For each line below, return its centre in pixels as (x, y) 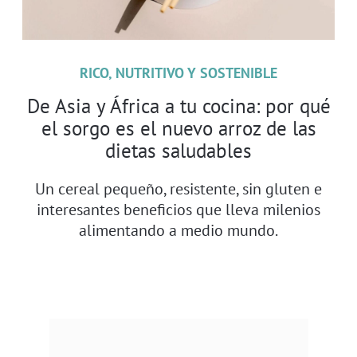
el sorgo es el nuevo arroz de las (178, 128)
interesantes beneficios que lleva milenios (178, 209)
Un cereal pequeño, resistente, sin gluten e (178, 188)
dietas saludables (178, 150)
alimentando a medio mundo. (178, 229)
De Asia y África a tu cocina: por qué (178, 106)
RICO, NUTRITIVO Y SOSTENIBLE (178, 73)
